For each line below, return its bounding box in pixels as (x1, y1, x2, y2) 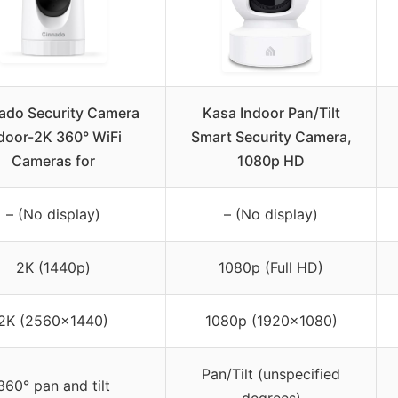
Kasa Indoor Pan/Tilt (202, 104, 340, 123)
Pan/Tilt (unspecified (202, 365, 340, 384)
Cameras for (11, 152, 95, 171)
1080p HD (237, 152, 305, 171)
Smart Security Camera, (190, 128, 352, 147)
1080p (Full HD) (219, 259, 323, 277)
